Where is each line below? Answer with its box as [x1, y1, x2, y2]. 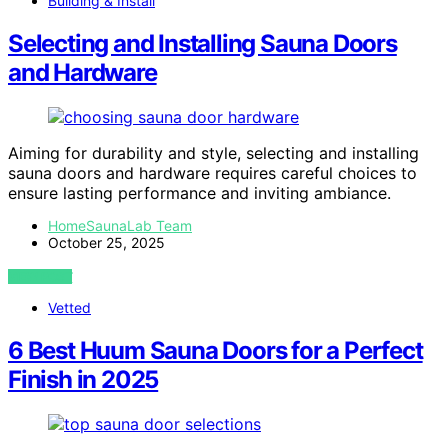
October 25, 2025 [48, 233, 165, 251]
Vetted [48, 298, 91, 316]
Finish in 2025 [8, 364, 159, 394]
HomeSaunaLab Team [48, 216, 192, 234]
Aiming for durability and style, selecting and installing [8, 142, 419, 163]
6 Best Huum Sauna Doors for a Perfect [8, 335, 423, 365]
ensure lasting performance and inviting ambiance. [8, 182, 391, 203]
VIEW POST [8, 268, 73, 284]
